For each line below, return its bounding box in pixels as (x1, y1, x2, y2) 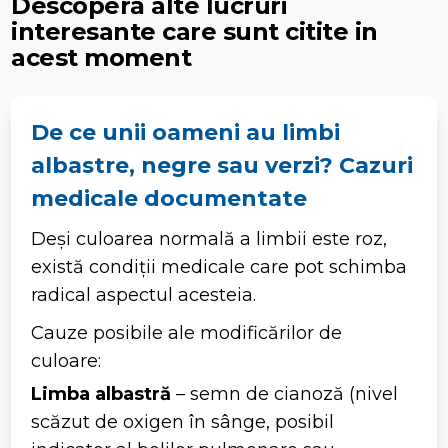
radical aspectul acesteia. (31, 283, 257, 306)
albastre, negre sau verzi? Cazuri (31, 151, 414, 179)
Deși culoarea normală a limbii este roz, (31, 227, 388, 250)
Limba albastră (31, 382, 172, 405)
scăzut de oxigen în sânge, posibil (31, 410, 335, 433)
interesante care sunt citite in (11, 16, 378, 46)
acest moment (11, 42, 192, 72)
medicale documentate (31, 184, 308, 212)
